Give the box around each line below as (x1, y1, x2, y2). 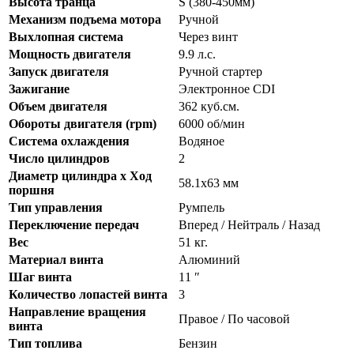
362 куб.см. (179, 99, 239, 113)
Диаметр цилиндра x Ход (9, 168, 152, 183)
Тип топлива (9, 336, 82, 350)
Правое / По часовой (179, 311, 290, 326)
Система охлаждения (9, 134, 130, 148)
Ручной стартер (179, 64, 262, 78)
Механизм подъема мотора (9, 12, 161, 26)
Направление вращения (9, 304, 146, 318)
